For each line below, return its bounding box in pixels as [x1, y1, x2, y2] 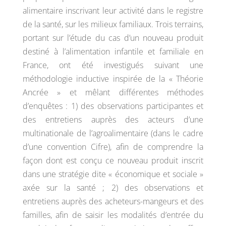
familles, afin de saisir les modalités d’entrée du [22, 209, 204, 220]
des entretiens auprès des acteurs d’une [22, 114, 204, 125]
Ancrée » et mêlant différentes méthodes [22, 87, 204, 98]
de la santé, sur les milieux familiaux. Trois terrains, [22, 19, 204, 30]
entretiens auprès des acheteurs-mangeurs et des [22, 196, 204, 207]
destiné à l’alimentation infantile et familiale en [22, 46, 204, 57]
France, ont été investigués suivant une [22, 60, 204, 71]
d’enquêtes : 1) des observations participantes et [22, 100, 204, 111]
